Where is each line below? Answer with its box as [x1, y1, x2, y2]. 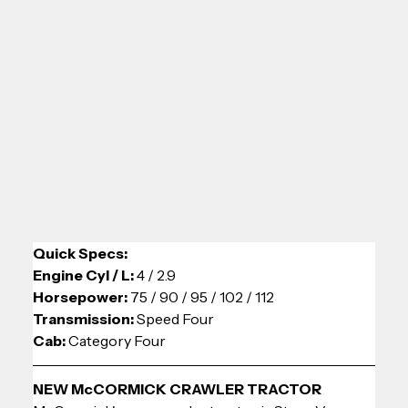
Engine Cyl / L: [33, 265, 138, 284]
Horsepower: [33, 287, 131, 306]
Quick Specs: [33, 243, 128, 262]
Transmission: [33, 309, 138, 328]
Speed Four [137, 309, 215, 328]
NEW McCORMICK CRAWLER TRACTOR [33, 379, 322, 398]
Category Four [68, 331, 167, 350]
